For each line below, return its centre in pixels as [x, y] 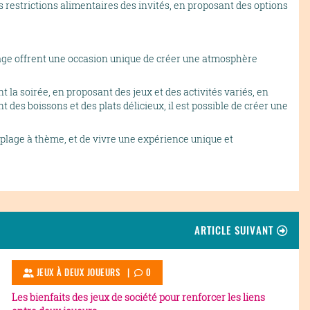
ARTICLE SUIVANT [236, 230]
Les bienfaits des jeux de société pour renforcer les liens [138, 297]
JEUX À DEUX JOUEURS [77, 272]
